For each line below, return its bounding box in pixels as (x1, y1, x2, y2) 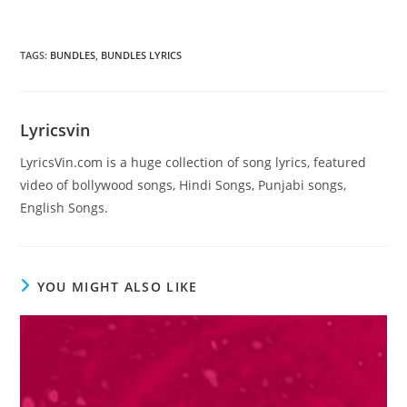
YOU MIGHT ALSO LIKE (36, 278, 198, 296)
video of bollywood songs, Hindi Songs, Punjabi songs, (20, 176, 347, 194)
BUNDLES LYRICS (101, 48, 183, 63)
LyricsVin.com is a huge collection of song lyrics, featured (20, 154, 367, 172)
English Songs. (20, 199, 109, 217)
